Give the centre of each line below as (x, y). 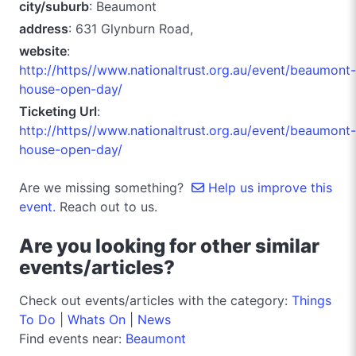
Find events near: (72, 338)
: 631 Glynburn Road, (131, 28)
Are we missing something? (105, 187)
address (44, 28)
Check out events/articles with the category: (155, 300)
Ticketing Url (58, 111)
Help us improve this (268, 187)
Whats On (97, 319)
